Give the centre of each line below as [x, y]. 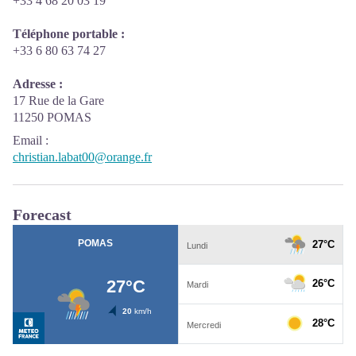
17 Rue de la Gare [58, 101]
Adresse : [38, 84]
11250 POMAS [52, 117]
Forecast [42, 215]
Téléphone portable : [69, 34]
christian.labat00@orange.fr [82, 157]
